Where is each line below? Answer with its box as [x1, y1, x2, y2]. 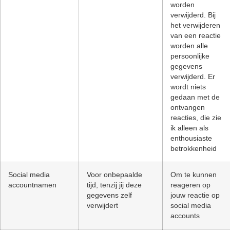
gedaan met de [170, 93, 220, 101]
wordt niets [170, 83, 206, 91]
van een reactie [170, 31, 221, 40]
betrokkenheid [170, 144, 217, 152]
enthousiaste [170, 134, 212, 142]
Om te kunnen [170, 170, 217, 179]
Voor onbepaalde [87, 170, 142, 179]
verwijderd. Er [170, 72, 215, 81]
